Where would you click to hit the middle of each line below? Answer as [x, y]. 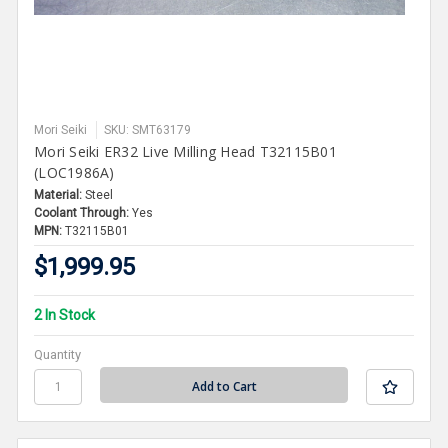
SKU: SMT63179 [148, 129]
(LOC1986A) [74, 172]
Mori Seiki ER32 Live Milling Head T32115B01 [185, 151]
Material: [58, 194]
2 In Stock [65, 314]
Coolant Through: [82, 212]
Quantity [58, 354]
